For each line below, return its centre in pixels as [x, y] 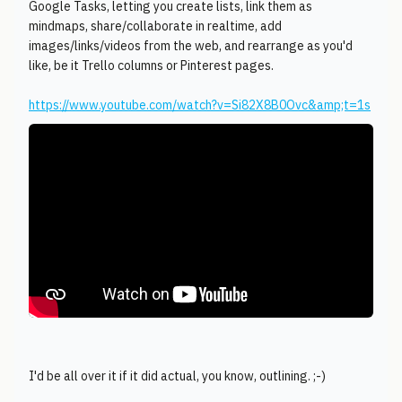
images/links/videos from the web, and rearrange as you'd [191, 46]
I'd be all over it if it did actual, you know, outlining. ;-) [177, 376]
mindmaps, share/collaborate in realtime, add [155, 26]
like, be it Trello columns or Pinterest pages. [151, 66]
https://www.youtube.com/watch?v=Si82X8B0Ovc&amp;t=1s [200, 105]
